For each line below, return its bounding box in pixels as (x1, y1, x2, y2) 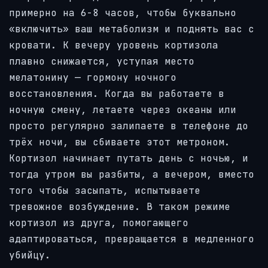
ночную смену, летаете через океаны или (9, 103, 236, 117)
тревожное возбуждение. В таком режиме (9, 200, 230, 214)
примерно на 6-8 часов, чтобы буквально (9, 7, 236, 20)
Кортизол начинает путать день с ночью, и (9, 152, 248, 165)
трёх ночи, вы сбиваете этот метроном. (9, 136, 230, 149)
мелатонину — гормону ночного (9, 71, 176, 84)
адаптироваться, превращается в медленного (9, 233, 254, 246)
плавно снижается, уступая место (9, 55, 194, 68)
